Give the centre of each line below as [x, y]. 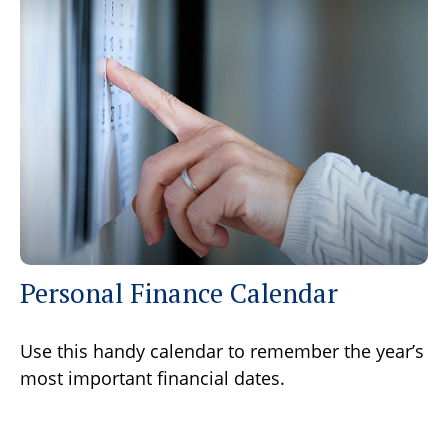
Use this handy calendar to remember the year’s [222, 350]
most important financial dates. [152, 377]
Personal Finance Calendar [179, 292]
